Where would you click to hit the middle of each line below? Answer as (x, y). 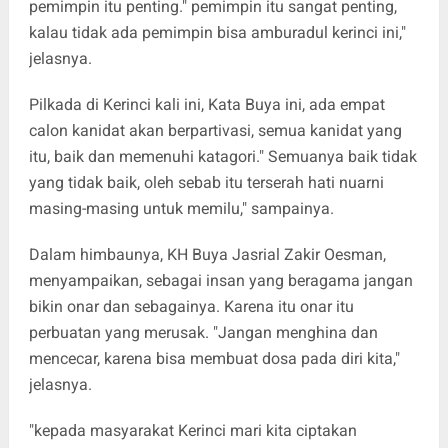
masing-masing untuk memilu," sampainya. (181, 208)
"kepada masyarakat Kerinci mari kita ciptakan (192, 430)
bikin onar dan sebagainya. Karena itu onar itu (191, 306)
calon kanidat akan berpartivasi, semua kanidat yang (215, 130)
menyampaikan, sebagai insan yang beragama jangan (220, 280)
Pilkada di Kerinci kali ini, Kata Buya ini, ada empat (206, 104)
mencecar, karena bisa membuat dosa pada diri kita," (214, 358)
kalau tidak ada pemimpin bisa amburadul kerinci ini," (217, 32)
